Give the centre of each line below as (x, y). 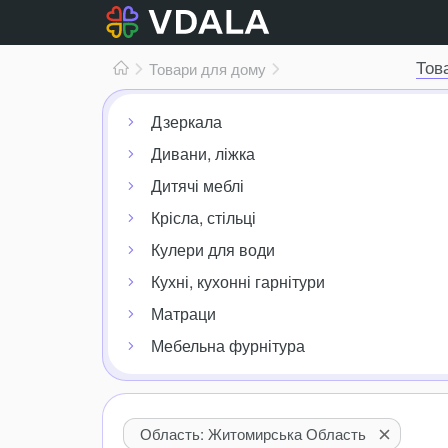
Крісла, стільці (203, 217)
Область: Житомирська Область (253, 433)
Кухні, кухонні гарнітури (238, 281)
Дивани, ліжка (203, 153)
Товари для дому (207, 68)
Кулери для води (213, 249)
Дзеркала (186, 121)
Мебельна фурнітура (228, 345)
